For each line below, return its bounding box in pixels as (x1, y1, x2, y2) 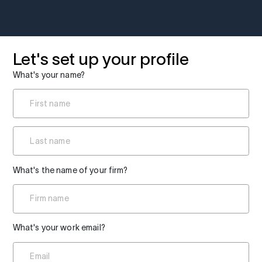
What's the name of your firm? (12, 165, 127, 175)
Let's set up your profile (12, 49, 189, 68)
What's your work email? (12, 223, 105, 233)
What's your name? (12, 70, 85, 80)
